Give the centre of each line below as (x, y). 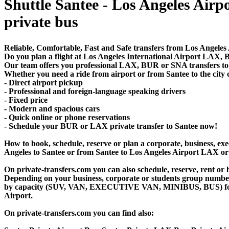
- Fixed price (26, 100)
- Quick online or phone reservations (67, 117)
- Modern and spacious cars (52, 108)
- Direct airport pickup (43, 82)
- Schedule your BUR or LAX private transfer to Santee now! (111, 126)
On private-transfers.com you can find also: (79, 213)
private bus (41, 21)
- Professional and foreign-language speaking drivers (95, 91)
